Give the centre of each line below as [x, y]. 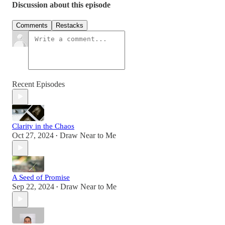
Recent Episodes [38, 84]
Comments [32, 25]
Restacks [70, 25]
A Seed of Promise [41, 177]
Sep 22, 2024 [33, 186]
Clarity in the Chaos [43, 126]
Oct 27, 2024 [33, 135]
